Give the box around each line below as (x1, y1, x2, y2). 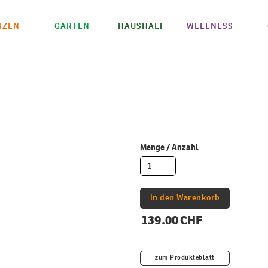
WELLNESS (186, 22, 233, 31)
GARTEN (54, 22, 90, 31)
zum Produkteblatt (155, 255, 215, 261)
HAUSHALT (118, 22, 164, 31)
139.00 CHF (140, 211, 202, 230)
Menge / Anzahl (140, 142, 199, 153)
